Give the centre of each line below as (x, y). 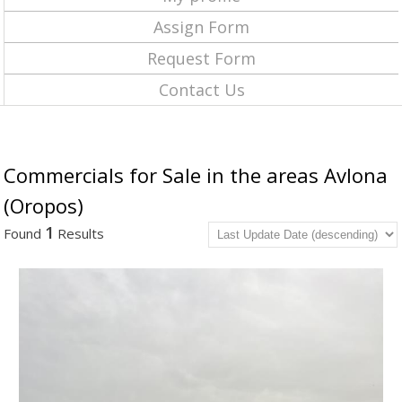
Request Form (201, 58)
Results (79, 233)
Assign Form (201, 27)
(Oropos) (44, 205)
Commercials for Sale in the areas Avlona (196, 175)
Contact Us (201, 90)
